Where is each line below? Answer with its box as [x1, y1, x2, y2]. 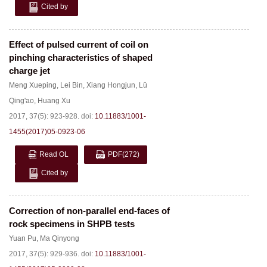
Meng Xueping [9, 81, 57, 89]
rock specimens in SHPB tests [9, 219, 135, 229]
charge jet [9, 66, 50, 76]
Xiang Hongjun [86, 81, 135, 89]
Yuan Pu [9, 234, 36, 243]
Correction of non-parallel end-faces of [9, 206, 170, 216]
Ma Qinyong [40, 234, 79, 243]
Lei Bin [60, 81, 83, 89]
